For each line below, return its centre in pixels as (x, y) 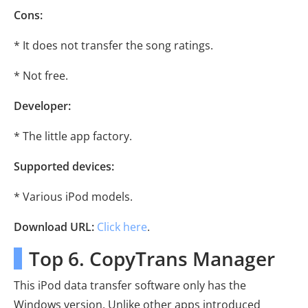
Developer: (42, 106)
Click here (122, 227)
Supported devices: (64, 166)
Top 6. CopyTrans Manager (152, 258)
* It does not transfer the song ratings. (113, 45)
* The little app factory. (73, 136)
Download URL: (54, 227)
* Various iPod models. (73, 196)
